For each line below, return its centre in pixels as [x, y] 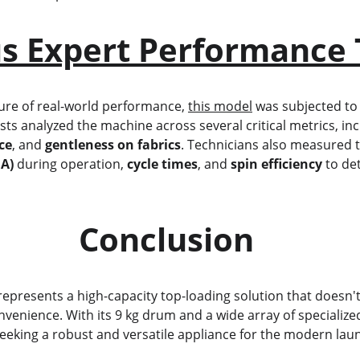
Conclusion [166, 239]
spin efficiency [276, 164]
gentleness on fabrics [112, 145]
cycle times [162, 164]
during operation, [70, 164]
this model [220, 106]
